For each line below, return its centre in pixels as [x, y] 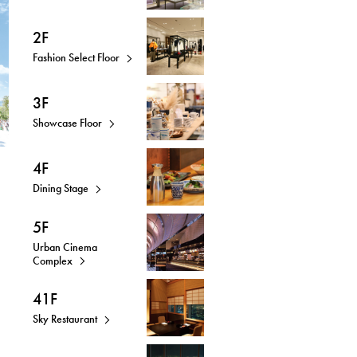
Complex [53, 260]
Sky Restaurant [65, 319]
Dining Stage [61, 188]
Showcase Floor [67, 123]
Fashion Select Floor [76, 57]
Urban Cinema [65, 247]
